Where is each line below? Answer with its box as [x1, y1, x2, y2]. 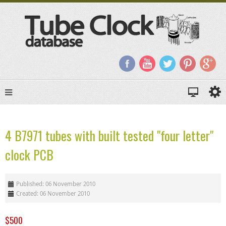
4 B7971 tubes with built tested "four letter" [5, 126, 213, 145]
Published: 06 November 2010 [16, 180, 95, 188]
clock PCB [5, 145, 53, 164]
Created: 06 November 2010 [16, 189, 90, 197]
